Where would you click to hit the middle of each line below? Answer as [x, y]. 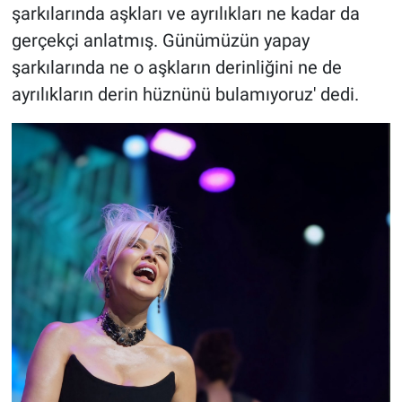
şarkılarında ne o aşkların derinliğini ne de [176, 68]
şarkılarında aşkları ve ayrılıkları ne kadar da [185, 14]
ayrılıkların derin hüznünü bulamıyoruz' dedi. [185, 95]
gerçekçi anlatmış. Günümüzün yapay [160, 41]
